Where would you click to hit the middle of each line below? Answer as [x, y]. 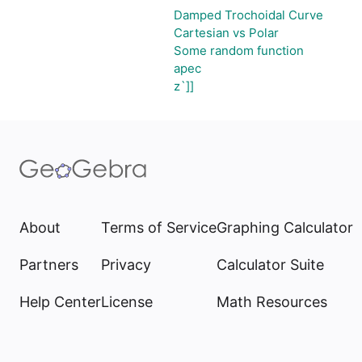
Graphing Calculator [285, 227]
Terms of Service [159, 227]
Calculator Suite [270, 265]
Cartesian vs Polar [226, 33]
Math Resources [272, 302]
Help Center [60, 302]
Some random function [239, 51]
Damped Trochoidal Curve [248, 15]
